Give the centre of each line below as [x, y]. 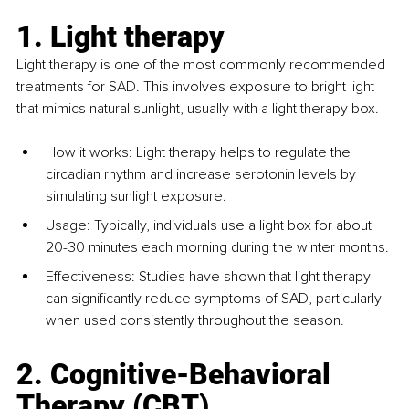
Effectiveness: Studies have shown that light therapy [210, 277]
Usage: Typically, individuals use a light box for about [210, 226]
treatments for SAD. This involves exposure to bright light [197, 87]
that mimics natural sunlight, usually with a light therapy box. [199, 109]
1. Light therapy [121, 37]
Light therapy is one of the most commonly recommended [203, 65]
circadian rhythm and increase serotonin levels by [203, 175]
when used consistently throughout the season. [195, 321]
